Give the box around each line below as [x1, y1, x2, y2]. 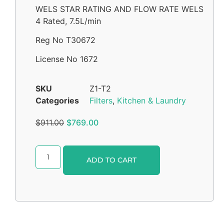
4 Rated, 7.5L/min [35, 15, 101, 26]
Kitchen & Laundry [117, 95, 186, 105]
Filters [89, 95, 112, 105]
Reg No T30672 [35, 34, 95, 45]
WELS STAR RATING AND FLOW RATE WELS [35, 3, 203, 14]
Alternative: [159, 147, 203, 157]
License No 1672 [35, 54, 98, 64]
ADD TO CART [86, 155, 136, 165]
